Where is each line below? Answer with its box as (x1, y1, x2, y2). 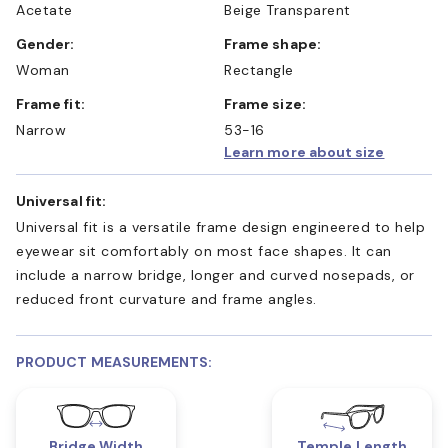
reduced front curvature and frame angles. (16, 289, 317, 308)
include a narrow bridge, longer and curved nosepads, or (16, 265, 415, 284)
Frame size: (232, 94, 306, 113)
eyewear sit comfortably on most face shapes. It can (16, 241, 392, 260)
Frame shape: (232, 34, 321, 53)
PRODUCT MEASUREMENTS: (16, 352, 213, 371)
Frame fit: (24, 94, 85, 113)
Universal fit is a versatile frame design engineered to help (16, 217, 425, 236)
